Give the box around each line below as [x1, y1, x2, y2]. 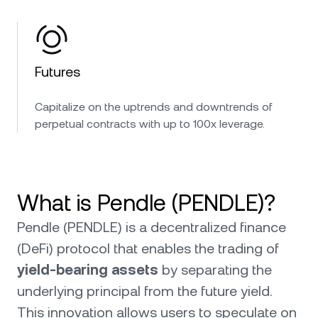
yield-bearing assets [17, 261, 158, 278]
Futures [35, 63, 80, 80]
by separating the [158, 261, 272, 278]
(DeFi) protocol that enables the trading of [17, 240, 279, 257]
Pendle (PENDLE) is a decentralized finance [17, 219, 286, 236]
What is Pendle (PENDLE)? [17, 190, 275, 216]
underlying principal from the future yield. [17, 283, 273, 300]
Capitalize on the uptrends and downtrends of [35, 100, 272, 114]
